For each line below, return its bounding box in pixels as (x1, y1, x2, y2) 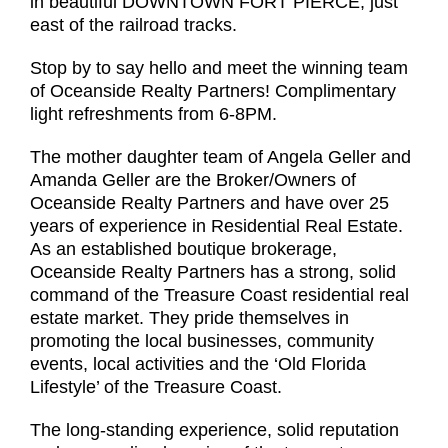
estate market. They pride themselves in (30, 308, 349, 329)
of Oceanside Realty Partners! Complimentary (30, 81, 396, 102)
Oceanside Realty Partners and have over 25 (30, 193, 389, 214)
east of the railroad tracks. (30, 15, 237, 36)
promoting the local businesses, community (30, 331, 374, 352)
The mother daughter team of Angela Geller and (30, 147, 411, 168)
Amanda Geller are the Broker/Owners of (30, 170, 356, 191)
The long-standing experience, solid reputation (30, 420, 399, 441)
